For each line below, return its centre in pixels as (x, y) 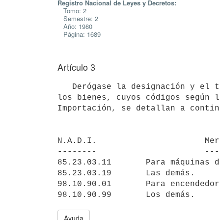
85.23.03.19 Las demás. (126, 173)
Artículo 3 (76, 67)
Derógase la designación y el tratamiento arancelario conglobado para (65, 87)
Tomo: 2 (72, 11)
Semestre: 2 (78, 18)
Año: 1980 (75, 26)
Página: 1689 (79, 34)
